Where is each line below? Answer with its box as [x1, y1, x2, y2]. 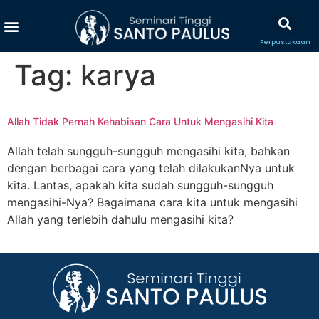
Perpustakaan [259, 38, 310, 46]
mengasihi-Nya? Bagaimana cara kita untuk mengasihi [7, 195, 298, 209]
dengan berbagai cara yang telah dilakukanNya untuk [7, 161, 295, 175]
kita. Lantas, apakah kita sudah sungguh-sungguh [7, 178, 273, 192]
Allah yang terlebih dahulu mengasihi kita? [7, 212, 234, 226]
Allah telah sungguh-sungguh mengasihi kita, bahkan [7, 144, 290, 158]
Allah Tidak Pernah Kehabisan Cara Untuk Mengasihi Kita [7, 115, 273, 127]
